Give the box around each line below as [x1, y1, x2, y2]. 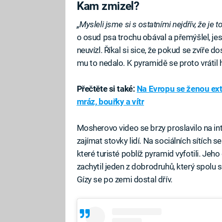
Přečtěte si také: [76, 84, 137, 94]
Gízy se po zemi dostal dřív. [76, 174, 172, 184]
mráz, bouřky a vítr [76, 97, 144, 107]
